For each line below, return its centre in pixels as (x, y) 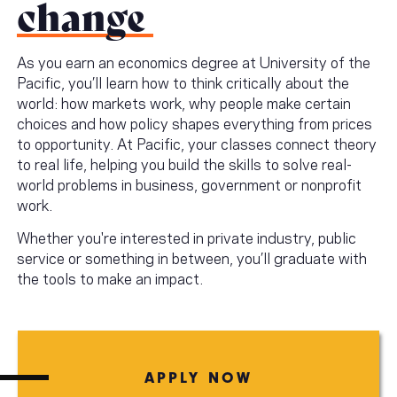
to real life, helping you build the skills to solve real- (184, 163)
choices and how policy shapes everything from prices (195, 123)
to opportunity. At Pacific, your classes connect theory (197, 143)
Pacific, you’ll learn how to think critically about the (183, 82)
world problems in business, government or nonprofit (189, 184)
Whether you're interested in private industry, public (187, 237)
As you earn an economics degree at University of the (194, 62)
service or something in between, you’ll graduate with (192, 257)
